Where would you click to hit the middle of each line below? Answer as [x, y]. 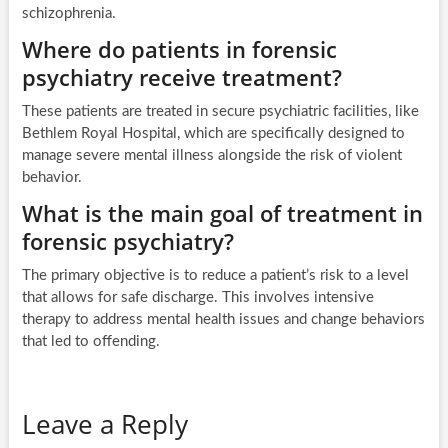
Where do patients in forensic [179, 49]
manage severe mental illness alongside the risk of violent [211, 156]
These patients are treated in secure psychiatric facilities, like [220, 112]
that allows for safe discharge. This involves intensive [197, 298]
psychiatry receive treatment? [181, 77]
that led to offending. [90, 342]
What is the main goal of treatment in [222, 213]
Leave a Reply [104, 424]
